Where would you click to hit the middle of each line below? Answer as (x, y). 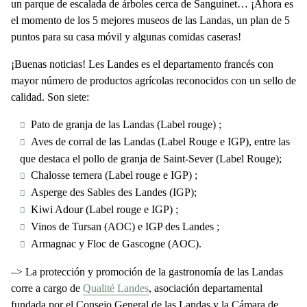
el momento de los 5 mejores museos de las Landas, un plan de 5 (150, 20)
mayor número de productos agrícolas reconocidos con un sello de (153, 81)
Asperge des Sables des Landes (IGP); (113, 192)
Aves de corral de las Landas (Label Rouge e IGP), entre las (160, 142)
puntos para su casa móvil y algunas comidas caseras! (126, 37)
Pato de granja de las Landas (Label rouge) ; (126, 124)
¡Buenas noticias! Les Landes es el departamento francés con (142, 64)
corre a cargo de (47, 288)
